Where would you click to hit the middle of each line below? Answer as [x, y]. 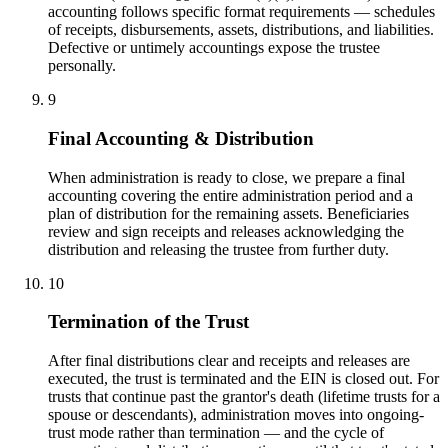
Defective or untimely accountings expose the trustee [214, 48]
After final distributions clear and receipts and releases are [229, 360]
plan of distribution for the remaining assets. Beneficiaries [228, 213]
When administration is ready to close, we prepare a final [226, 177]
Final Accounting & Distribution [181, 138]
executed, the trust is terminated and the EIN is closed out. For [243, 378]
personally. [82, 66]
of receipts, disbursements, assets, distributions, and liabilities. [241, 30]
